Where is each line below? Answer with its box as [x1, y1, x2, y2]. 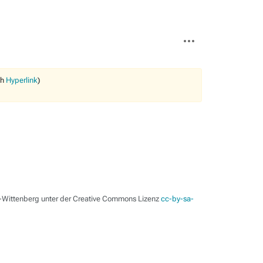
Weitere [176, 30, 205, 39]
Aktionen [176, 39, 209, 49]
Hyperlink [6, 76, 38, 85]
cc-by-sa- [161, 194, 194, 203]
